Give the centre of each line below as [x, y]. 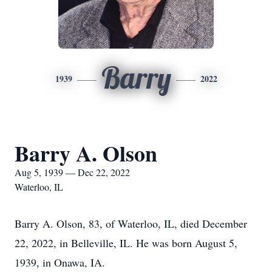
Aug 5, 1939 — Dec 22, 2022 [72, 172]
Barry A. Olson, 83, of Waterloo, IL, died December [131, 223]
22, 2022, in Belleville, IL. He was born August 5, [126, 243]
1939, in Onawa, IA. [60, 262]
